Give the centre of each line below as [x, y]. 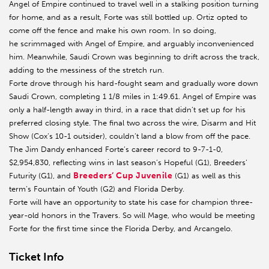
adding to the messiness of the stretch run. [86, 70]
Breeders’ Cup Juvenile [123, 176]
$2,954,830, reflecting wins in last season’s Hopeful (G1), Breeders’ [128, 163]
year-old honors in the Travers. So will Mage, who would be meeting [132, 216]
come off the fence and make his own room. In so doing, [113, 31]
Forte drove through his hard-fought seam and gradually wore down [134, 83]
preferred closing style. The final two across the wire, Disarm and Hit [132, 123]
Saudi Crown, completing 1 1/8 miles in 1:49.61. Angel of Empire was [133, 97]
